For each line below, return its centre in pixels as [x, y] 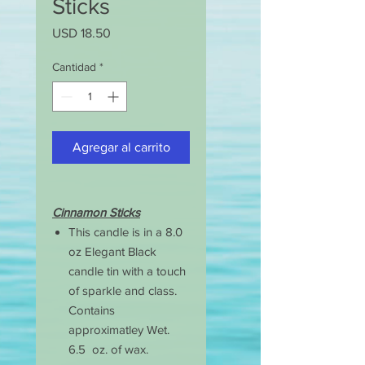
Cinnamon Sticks [96, 213]
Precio [128, 33]
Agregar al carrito [121, 147]
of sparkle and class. [124, 291]
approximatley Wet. [119, 330]
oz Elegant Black [112, 252]
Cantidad [74, 67]
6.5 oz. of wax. [108, 350]
